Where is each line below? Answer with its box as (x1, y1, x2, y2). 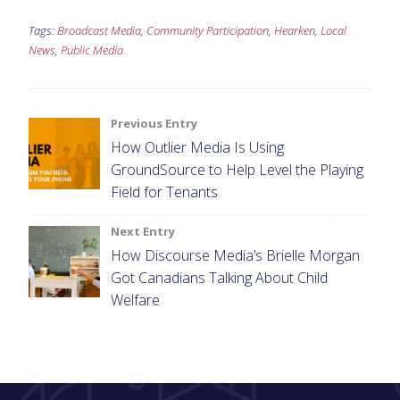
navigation (28, 146, 159, 182)
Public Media (61, 41, 123, 58)
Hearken (274, 21, 315, 38)
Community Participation (146, 21, 269, 38)
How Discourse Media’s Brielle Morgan (111, 245, 360, 265)
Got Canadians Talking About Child (111, 267, 328, 287)
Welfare (111, 289, 160, 310)
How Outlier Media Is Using (111, 137, 284, 157)
